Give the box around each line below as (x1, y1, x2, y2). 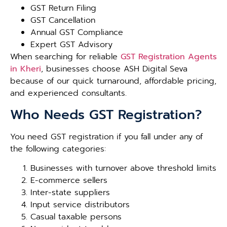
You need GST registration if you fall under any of (10, 130, 203, 143)
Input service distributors (30, 199, 130, 211)
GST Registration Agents (121, 51, 217, 63)
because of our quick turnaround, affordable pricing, (10, 75, 216, 88)
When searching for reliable (10, 51, 121, 63)
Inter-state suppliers (30, 186, 110, 199)
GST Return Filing (30, 2, 96, 15)
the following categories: (10, 142, 106, 155)
